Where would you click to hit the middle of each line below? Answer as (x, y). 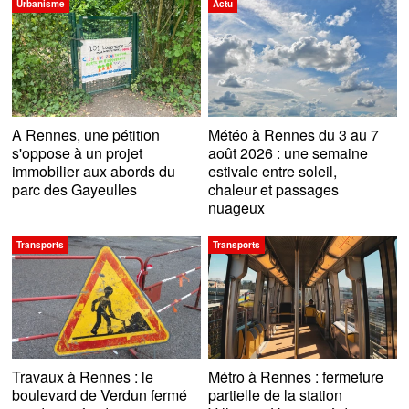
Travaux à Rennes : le (83, 376)
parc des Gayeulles (75, 190)
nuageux (237, 208)
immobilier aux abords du (94, 172)
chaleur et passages (274, 190)
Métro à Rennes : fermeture (296, 376)
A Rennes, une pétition (86, 135)
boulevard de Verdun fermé (100, 394)
